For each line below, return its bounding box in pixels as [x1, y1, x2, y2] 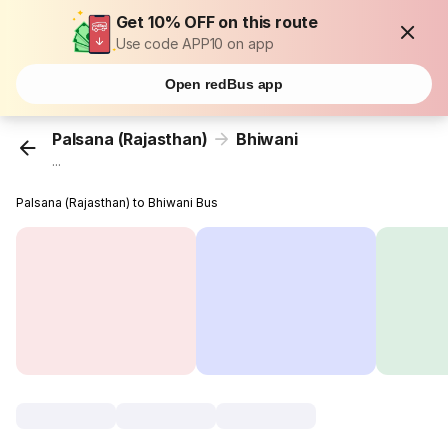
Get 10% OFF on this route [115, 12, 319, 32]
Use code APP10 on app [115, 35, 274, 52]
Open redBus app [164, 76, 284, 92]
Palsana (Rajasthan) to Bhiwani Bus [16, 195, 219, 211]
